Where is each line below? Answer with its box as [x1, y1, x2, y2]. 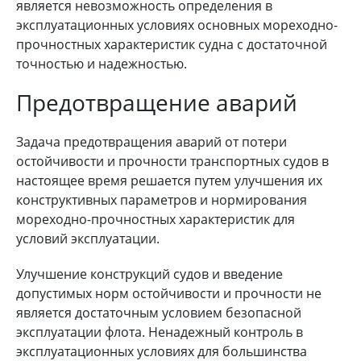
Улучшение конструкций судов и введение [16, 264, 283, 283]
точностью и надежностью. [16, 54, 187, 73]
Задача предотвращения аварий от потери [16, 132, 287, 151]
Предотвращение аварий [16, 86, 297, 118]
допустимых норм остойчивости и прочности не [16, 284, 322, 302]
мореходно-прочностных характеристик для [16, 210, 295, 228]
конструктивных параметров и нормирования [16, 190, 307, 209]
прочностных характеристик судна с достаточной [16, 35, 327, 53]
